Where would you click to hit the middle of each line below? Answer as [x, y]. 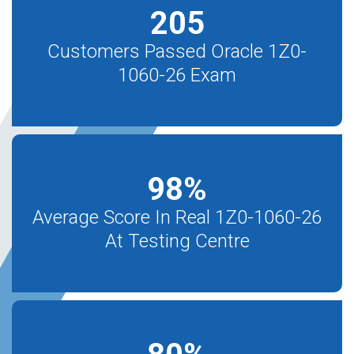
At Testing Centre [177, 241]
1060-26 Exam [177, 75]
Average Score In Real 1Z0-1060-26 [177, 217]
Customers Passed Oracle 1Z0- [177, 51]
